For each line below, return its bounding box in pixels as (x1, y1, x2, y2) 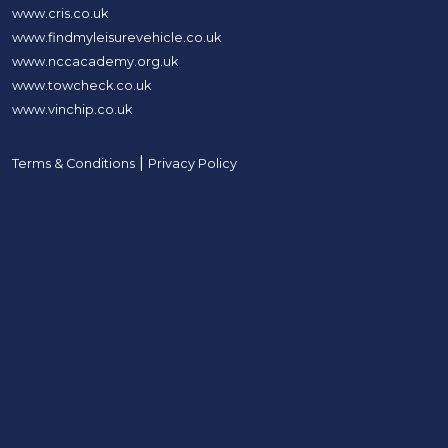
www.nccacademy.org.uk (12, 53, 178, 69)
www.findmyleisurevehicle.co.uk (12, 29, 221, 45)
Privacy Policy (148, 155, 237, 171)
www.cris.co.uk (12, 5, 108, 21)
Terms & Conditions (12, 155, 135, 171)
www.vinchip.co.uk (12, 101, 132, 117)
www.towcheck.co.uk (12, 77, 151, 93)
